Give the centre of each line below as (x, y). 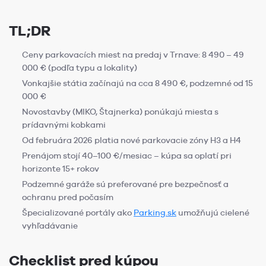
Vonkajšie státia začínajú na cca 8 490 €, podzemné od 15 (137, 83)
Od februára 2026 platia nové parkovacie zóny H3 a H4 (132, 140)
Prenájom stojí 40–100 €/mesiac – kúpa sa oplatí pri (127, 156)
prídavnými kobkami (64, 125)
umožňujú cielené (213, 213)
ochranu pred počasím (68, 197)
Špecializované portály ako (78, 213)
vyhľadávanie (50, 226)
